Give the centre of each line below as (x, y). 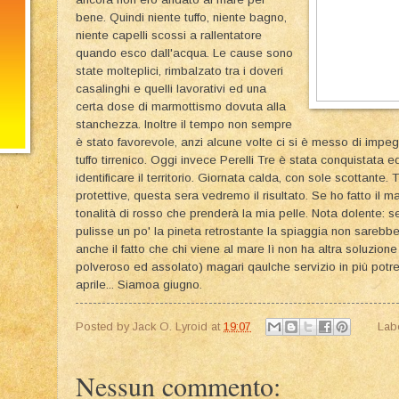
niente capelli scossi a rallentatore (169, 35)
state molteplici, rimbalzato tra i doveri (179, 70)
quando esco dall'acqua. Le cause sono (184, 53)
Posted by (104, 326)
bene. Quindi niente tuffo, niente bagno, (181, 17)
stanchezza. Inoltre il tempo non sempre (184, 124)
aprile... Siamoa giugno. (139, 284)
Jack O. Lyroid (170, 326)
